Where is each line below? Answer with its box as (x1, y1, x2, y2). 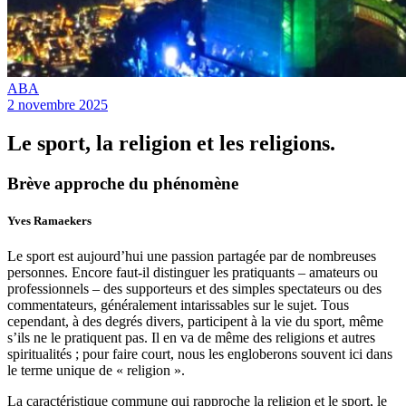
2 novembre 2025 (7, 97, 108, 112)
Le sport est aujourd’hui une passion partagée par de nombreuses (7, 248, 376, 265)
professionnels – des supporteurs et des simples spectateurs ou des (7, 281, 382, 297)
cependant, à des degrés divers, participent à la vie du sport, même (7, 314, 383, 330)
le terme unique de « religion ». (7, 362, 185, 379)
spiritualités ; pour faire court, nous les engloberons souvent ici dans (7, 346, 392, 362)
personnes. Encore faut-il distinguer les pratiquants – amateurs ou (7, 265, 378, 281)
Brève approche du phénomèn (7, 173, 231, 193)
